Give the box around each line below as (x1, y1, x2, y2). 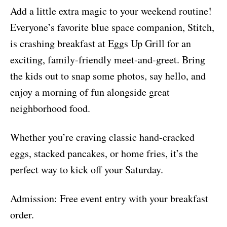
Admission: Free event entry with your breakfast (10, 192, 208, 206)
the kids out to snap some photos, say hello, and (10, 69, 206, 83)
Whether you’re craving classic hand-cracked (10, 130, 195, 144)
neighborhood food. (10, 101, 90, 116)
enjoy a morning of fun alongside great (10, 85, 170, 99)
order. (10, 208, 34, 222)
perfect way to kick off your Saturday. (10, 163, 163, 177)
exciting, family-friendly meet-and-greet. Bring (10, 53, 205, 67)
